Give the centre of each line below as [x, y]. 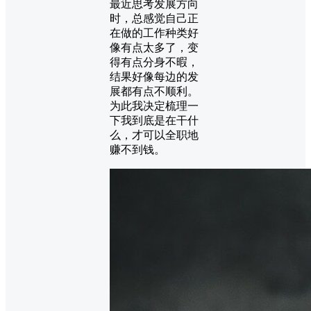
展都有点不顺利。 [154, 91]
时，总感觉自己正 [154, 18]
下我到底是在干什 [154, 120]
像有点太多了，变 [154, 47]
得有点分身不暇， [154, 62]
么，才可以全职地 [154, 135]
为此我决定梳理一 [154, 106]
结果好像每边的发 [154, 76]
